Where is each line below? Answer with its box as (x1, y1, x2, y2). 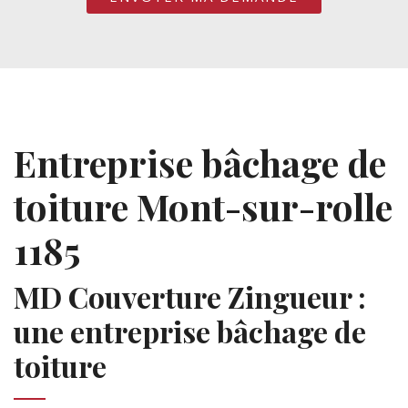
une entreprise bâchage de (14, 311, 366, 351)
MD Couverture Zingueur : (14, 277, 366, 316)
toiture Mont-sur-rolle (14, 182, 393, 230)
